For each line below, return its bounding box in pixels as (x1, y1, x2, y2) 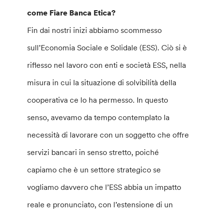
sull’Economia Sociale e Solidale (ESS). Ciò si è (27, 43, 187, 52)
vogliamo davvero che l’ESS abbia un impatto (27, 182, 182, 192)
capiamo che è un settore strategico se (27, 165, 161, 174)
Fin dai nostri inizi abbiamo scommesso (27, 25, 162, 35)
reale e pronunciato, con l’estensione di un (27, 200, 173, 209)
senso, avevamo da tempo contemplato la (27, 112, 170, 122)
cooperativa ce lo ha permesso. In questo (27, 95, 169, 105)
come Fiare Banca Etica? (27, 8, 116, 17)
